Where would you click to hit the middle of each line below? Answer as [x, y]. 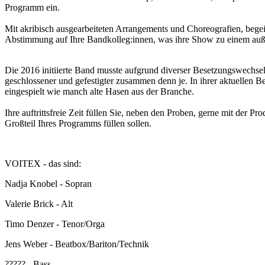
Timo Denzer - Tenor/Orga [55, 224]
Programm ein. [32, 7]
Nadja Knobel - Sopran [48, 183]
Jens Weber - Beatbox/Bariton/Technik [77, 244]
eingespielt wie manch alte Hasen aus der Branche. [99, 91]
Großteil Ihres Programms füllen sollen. [78, 123]
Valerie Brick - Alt [39, 203]
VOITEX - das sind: [43, 163]
